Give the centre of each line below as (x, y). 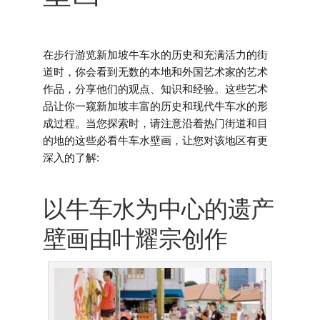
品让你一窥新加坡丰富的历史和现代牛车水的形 (155, 106)
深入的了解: (71, 157)
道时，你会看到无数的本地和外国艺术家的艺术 (155, 72)
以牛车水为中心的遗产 (159, 209)
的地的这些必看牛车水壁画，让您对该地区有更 (155, 140)
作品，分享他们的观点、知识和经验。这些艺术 (155, 89)
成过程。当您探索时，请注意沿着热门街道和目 (155, 123)
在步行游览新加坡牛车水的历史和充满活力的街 (155, 55)
